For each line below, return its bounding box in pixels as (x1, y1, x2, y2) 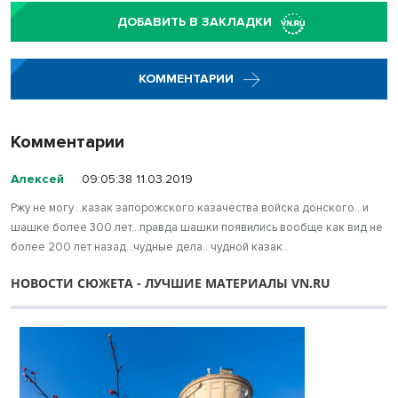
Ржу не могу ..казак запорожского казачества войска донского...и (11, 200, 369, 215)
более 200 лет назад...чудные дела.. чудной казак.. (11, 239, 288, 254)
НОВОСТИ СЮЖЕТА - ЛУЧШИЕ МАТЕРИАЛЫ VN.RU (11, 274, 330, 291)
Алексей (11, 171, 64, 187)
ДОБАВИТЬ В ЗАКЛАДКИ (117, 14, 272, 30)
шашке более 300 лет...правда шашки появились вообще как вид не (11, 219, 383, 235)
